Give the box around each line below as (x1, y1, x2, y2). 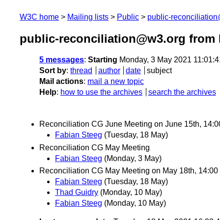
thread (70, 66, 92, 75)
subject (146, 66, 172, 75)
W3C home (20, 13, 59, 21)
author (98, 66, 120, 75)
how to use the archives (60, 88, 142, 97)
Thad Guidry (55, 188, 98, 196)
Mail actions (39, 77, 83, 86)
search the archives (148, 88, 216, 97)
